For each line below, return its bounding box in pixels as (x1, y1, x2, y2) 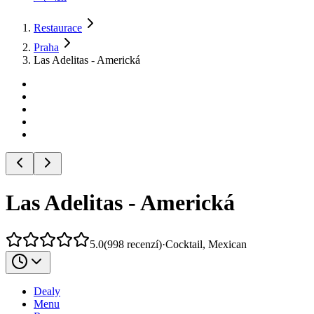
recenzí (127, 238, 158, 250)
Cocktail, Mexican (165, 238, 247, 250)
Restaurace (34, 22, 82, 34)
